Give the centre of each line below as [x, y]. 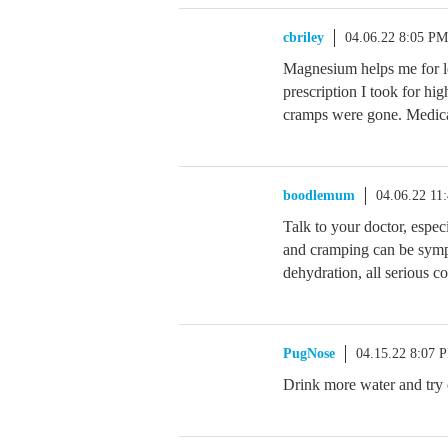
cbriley [303, 37]
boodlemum [319, 195]
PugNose [309, 353]
